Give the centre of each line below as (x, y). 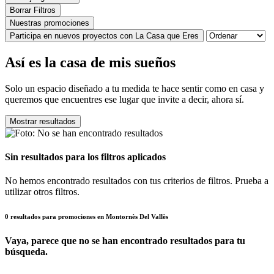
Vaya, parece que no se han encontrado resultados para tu (125, 241)
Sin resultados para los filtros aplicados (85, 157)
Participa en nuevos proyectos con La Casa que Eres (104, 36)
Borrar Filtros (33, 10)
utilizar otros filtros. (42, 192)
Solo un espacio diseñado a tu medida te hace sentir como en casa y (135, 88)
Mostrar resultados (43, 121)
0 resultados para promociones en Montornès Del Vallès (87, 217)
